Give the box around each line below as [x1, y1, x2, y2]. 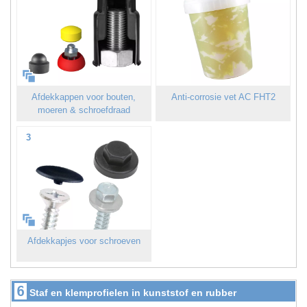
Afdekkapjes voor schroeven [27, 236, 140, 247]
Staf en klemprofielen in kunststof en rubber [29, 286, 236, 298]
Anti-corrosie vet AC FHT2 [171, 92, 275, 103]
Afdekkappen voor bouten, [32, 92, 136, 103]
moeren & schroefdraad [37, 105, 130, 116]
